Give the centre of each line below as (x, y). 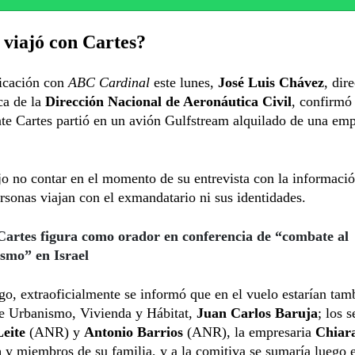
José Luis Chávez (271, 82)
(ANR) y (55, 332)
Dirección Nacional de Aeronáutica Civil (168, 101)
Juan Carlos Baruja (257, 313)
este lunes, (184, 82)
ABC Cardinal (109, 82)
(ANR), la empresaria (249, 332)
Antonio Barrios (134, 332)
